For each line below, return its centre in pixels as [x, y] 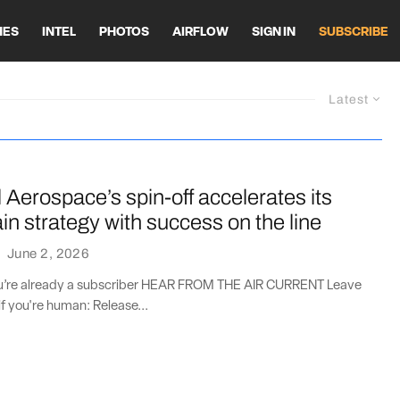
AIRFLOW [200, 32]
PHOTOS [124, 32]
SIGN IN [274, 32]
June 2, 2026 [48, 253]
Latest [349, 100]
